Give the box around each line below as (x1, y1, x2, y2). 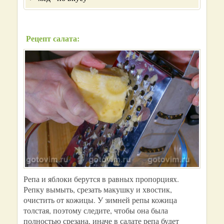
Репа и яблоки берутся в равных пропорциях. (23, 173, 179, 184)
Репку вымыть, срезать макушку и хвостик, (23, 184, 172, 195)
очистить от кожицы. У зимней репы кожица (23, 194, 177, 205)
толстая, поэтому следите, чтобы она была (23, 205, 168, 216)
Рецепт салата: (26, 32, 79, 44)
